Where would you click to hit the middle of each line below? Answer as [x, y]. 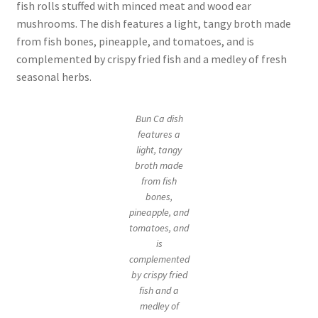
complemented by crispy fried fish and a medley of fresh [151, 59]
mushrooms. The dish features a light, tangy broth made [153, 23]
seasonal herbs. [54, 76]
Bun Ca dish [159, 118]
